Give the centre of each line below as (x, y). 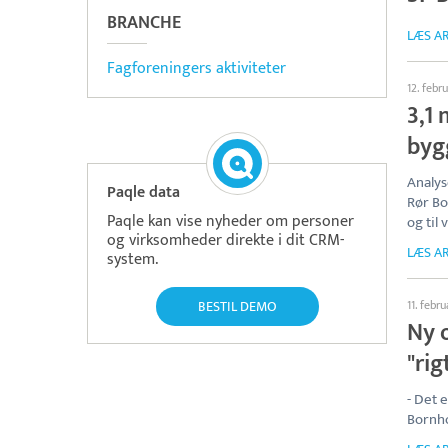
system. (132, 259)
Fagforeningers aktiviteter (196, 68)
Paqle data (143, 192)
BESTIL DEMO (237, 306)
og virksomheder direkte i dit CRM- (225, 240)
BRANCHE (144, 23)
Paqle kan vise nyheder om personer (230, 221)
